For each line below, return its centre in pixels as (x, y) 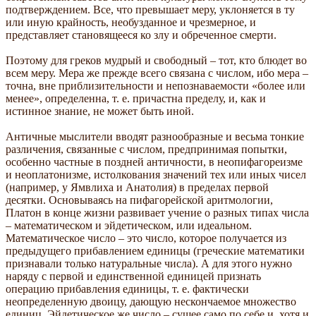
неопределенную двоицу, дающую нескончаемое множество (151, 301)
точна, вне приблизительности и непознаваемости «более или (156, 85)
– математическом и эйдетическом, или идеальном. (129, 225)
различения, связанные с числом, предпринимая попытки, (146, 149)
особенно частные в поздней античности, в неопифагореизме (154, 162)
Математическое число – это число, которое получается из (146, 238)
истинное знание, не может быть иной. (100, 111)
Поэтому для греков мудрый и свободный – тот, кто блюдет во (156, 60)
